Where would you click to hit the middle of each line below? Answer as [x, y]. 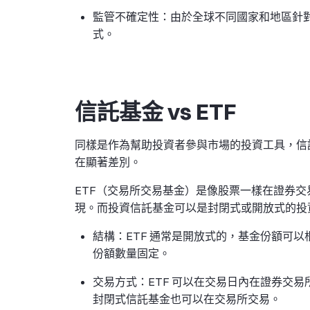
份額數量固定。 [131, 253]
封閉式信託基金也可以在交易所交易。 [187, 299]
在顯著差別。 [108, 162]
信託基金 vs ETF [156, 112]
